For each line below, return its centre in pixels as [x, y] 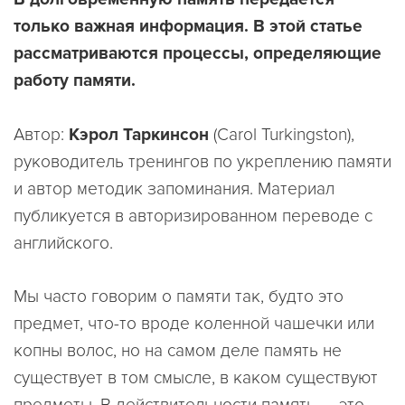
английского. [63, 244]
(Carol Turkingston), [282, 135]
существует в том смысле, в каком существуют [196, 378]
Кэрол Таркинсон [139, 135]
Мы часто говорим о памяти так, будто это [179, 297]
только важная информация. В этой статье [188, 27]
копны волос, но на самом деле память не [178, 351]
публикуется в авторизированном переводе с [193, 217]
